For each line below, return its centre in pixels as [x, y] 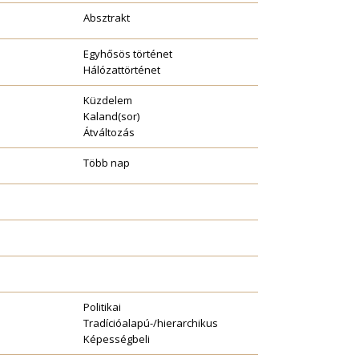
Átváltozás [109, 132]
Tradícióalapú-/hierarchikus [151, 323]
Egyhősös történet [128, 54]
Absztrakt [107, 18]
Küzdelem [108, 100]
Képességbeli [117, 339]
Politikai [102, 307]
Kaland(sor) [111, 116]
